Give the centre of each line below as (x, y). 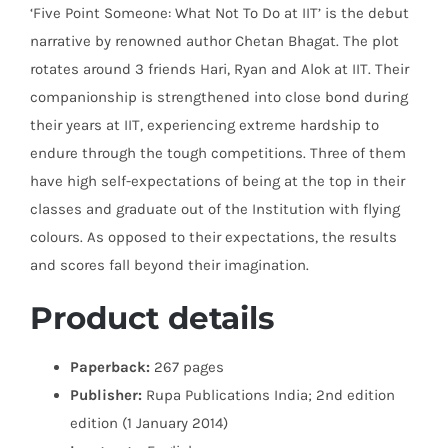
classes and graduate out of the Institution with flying (215, 209)
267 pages (187, 367)
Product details (152, 318)
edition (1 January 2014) (149, 423)
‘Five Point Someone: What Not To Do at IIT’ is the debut (219, 13)
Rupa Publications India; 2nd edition (268, 395)
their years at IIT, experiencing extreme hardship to (204, 125)
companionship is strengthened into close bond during (219, 97)
